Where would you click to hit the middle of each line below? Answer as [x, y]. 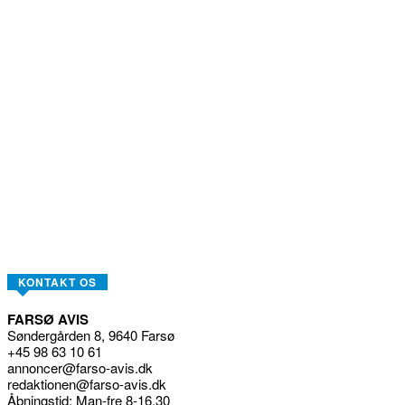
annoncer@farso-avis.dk [80, 368]
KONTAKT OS [57, 283]
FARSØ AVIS [48, 320]
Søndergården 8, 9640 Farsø [91, 335]
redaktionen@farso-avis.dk [87, 384]
